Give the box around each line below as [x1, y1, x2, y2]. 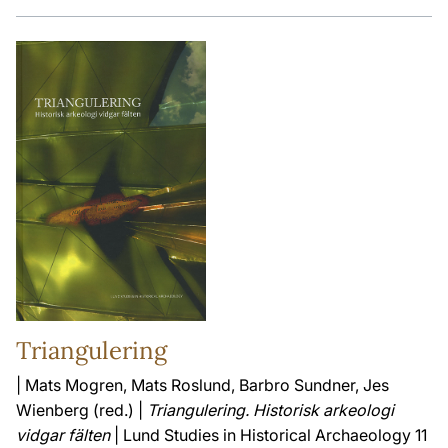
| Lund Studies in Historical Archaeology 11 [110, 424, 427, 445]
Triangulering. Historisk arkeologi [147, 399, 394, 420]
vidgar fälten [16, 424, 110, 445]
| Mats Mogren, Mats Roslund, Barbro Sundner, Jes [16, 374, 389, 395]
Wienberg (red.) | [16, 399, 147, 420]
